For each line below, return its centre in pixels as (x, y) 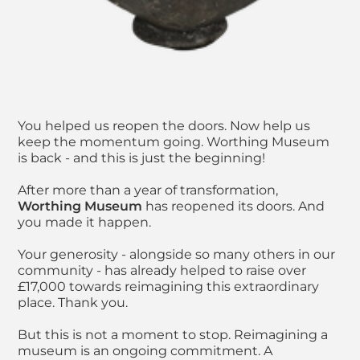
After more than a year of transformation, (148, 190)
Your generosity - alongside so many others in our (176, 255)
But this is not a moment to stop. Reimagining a (173, 335)
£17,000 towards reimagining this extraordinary (168, 287)
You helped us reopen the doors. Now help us (164, 126)
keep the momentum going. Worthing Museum (174, 142)
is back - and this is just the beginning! (141, 158)
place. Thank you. (73, 303)
